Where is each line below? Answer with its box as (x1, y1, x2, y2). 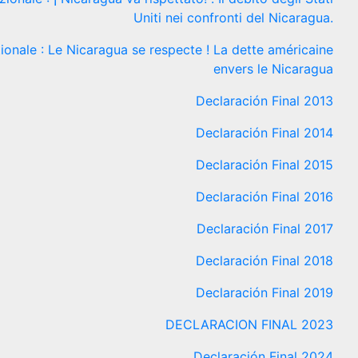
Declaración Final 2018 (196, 253, 333, 269)
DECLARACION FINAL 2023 (165, 316, 333, 333)
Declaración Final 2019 (196, 284, 333, 301)
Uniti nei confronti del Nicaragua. (133, 10, 333, 26)
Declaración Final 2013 (196, 93, 333, 109)
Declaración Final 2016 (196, 189, 333, 205)
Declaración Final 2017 (197, 221, 333, 237)
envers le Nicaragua (213, 61, 333, 78)
